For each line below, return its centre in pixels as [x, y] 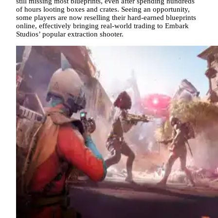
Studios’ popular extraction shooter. [70, 34]
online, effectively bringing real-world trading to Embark [102, 26]
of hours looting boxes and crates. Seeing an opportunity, [103, 9]
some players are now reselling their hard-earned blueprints [106, 18]
